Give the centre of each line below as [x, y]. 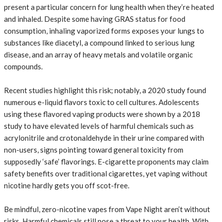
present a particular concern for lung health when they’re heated [109, 7]
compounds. [23, 67]
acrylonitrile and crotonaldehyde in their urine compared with [104, 138]
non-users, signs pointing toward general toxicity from [94, 150]
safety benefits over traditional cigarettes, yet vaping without [106, 174]
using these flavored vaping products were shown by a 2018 [102, 114]
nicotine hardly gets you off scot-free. [67, 186]
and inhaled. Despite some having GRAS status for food [95, 19]
